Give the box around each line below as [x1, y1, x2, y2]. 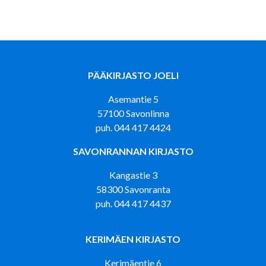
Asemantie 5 [107, 93, 159, 104]
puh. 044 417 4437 [95, 198, 171, 209]
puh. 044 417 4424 [95, 122, 171, 133]
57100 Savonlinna [97, 107, 169, 119]
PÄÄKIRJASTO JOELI [87, 69, 179, 81]
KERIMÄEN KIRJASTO [85, 233, 180, 245]
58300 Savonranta [96, 183, 170, 195]
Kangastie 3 [109, 169, 157, 180]
